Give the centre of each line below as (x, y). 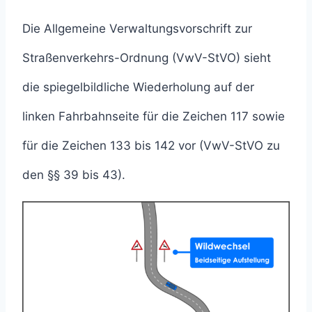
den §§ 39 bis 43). (74, 174)
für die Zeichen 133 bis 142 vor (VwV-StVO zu (151, 145)
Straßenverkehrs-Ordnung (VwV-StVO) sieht (147, 57)
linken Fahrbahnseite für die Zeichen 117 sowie (154, 116)
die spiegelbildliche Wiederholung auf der (138, 87)
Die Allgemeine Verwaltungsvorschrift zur (137, 28)
